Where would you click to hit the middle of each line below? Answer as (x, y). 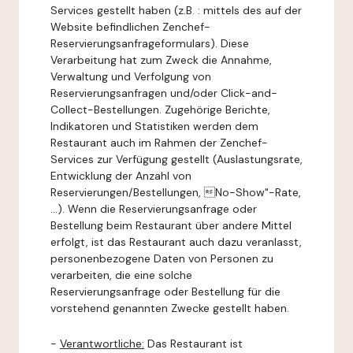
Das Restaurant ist (193, 344)
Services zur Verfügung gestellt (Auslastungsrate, (176, 159)
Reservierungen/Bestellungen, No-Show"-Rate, (176, 192)
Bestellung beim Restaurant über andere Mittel (171, 225)
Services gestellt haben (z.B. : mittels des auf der (176, 10)
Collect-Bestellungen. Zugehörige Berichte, (160, 110)
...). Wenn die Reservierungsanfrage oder (154, 209)
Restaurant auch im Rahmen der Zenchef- (159, 143)
